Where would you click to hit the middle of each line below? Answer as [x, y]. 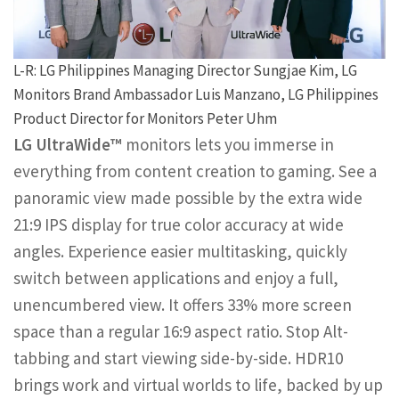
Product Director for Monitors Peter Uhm [145, 119]
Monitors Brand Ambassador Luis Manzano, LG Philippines [196, 95]
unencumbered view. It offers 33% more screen [183, 305]
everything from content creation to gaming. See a [195, 171]
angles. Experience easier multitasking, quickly [180, 252]
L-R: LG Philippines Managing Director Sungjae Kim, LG [185, 71]
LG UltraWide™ [68, 145]
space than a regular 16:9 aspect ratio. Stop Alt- [181, 332]
